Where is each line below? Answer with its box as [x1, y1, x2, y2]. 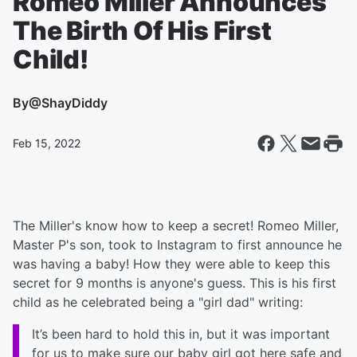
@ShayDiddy [29, 95, 108, 111]
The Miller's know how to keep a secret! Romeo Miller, [13, 218, 339, 233]
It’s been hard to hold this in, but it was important [32, 326, 330, 342]
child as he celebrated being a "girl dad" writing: [13, 294, 303, 310]
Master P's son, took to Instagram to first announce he [13, 237, 342, 253]
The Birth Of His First [13, 15, 272, 46]
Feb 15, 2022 [13, 136, 80, 150]
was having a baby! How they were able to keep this [13, 256, 330, 272]
